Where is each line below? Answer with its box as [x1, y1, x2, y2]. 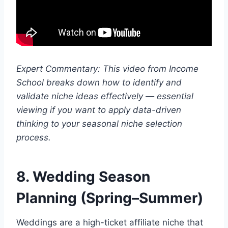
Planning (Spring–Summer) [16, 189, 203, 207]
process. [16, 132, 51, 142]
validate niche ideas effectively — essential [16, 91, 193, 101]
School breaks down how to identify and [16, 77, 182, 88]
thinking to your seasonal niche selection [16, 118, 182, 129]
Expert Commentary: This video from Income [16, 63, 198, 74]
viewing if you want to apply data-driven [16, 104, 181, 115]
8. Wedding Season [16, 167, 150, 185]
